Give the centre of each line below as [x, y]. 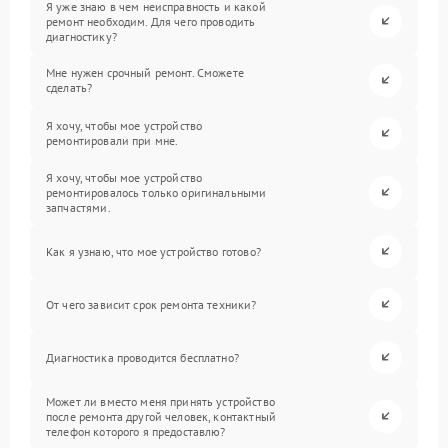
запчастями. [78, 207]
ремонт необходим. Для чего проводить [151, 21]
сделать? [69, 87]
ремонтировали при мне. [112, 140]
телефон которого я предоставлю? [136, 431]
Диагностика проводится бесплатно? [142, 357]
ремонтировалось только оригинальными [156, 192]
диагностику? [81, 36]
